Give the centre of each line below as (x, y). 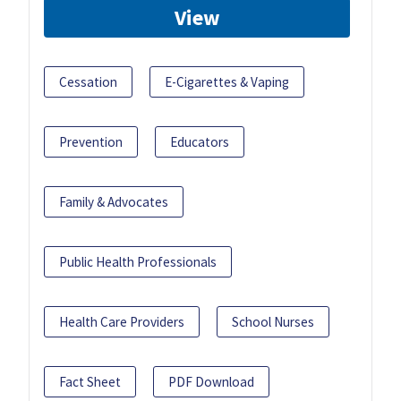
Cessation (88, 82)
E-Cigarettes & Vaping (227, 82)
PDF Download (211, 382)
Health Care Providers (122, 322)
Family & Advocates (114, 202)
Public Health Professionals (138, 262)
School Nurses (273, 322)
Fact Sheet (90, 382)
